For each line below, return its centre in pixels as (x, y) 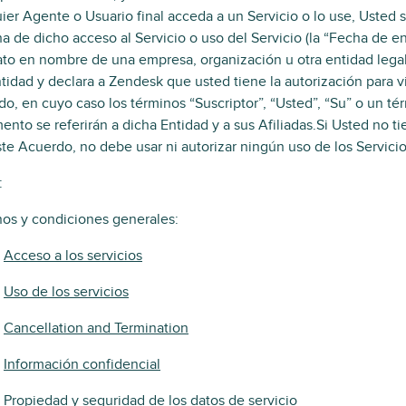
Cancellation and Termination (96, 328)
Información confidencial (82, 364)
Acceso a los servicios (73, 256)
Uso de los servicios (66, 292)
